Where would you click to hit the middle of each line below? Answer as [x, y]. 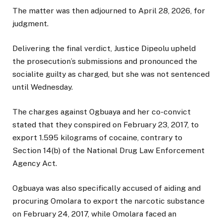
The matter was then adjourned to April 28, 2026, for [109, 10]
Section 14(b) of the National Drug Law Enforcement [109, 151]
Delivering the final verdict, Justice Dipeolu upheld [104, 48]
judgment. [30, 23]
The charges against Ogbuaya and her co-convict [102, 112]
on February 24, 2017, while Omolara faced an [94, 214]
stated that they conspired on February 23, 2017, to [106, 125]
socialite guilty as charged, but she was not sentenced [111, 74]
